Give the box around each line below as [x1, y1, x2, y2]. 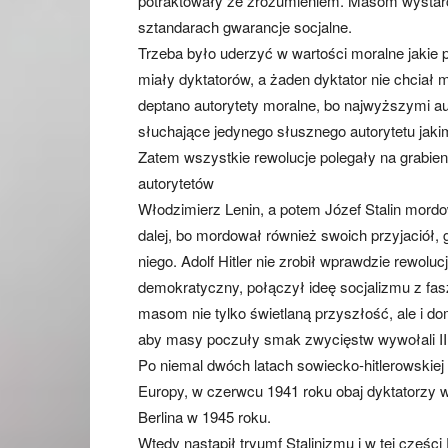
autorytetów [138, 172, 214, 193]
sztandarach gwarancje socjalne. [138, 16, 352, 37]
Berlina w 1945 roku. [138, 406, 271, 427]
